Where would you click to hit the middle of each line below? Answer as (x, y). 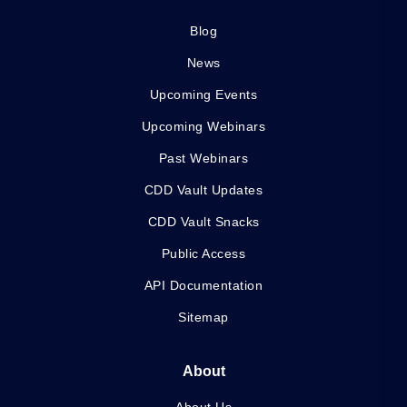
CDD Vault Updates (203, 190)
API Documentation (203, 286)
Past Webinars (203, 159)
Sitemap (203, 318)
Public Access (203, 254)
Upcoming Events (203, 95)
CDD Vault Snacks (203, 222)
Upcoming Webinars (203, 127)
